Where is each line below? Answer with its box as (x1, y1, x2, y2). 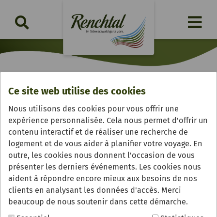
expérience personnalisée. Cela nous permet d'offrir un (8, 116, 208, 125)
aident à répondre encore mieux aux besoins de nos (8, 174, 197, 184)
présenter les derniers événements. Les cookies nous (8, 162, 201, 172)
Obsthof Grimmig (7, 90, 118, 108)
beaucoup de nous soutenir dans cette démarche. (8, 197, 188, 207)
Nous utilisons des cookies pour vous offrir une (8, 104, 179, 114)
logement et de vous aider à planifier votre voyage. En (8, 139, 202, 149)
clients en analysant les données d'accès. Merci (8, 186, 181, 195)
